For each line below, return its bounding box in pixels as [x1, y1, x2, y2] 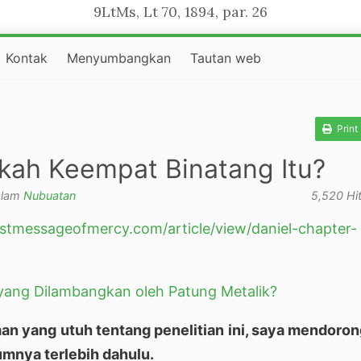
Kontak [6, 50, 48, 66]
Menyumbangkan [67, 50, 172, 66]
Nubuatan [23, 188, 76, 202]
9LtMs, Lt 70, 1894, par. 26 [93, 2, 268, 21]
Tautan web [190, 50, 262, 66]
